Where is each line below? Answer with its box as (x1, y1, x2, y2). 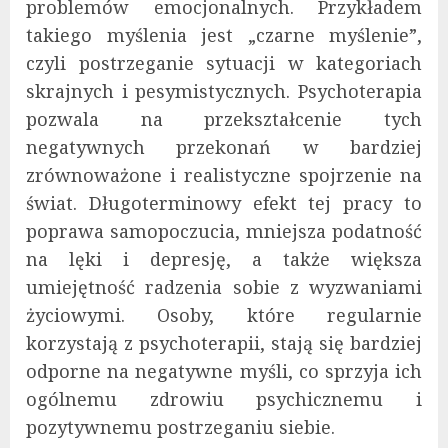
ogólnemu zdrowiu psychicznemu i (26, 387, 422, 412)
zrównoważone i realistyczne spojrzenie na (26, 163, 422, 188)
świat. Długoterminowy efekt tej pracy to (26, 191, 422, 216)
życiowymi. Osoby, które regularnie (26, 303, 422, 328)
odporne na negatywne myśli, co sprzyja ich (26, 359, 422, 384)
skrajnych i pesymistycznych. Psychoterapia (26, 79, 422, 104)
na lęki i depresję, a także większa (26, 247, 422, 272)
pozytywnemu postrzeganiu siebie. (26, 415, 335, 440)
